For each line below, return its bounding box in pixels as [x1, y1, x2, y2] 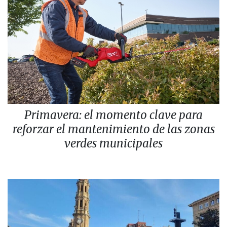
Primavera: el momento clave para [24, 107, 203, 122]
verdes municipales [64, 136, 163, 150]
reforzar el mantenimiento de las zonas [12, 122, 215, 136]
